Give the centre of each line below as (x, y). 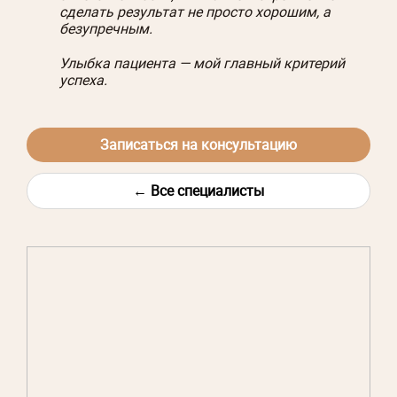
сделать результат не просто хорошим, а (195, 12)
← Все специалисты (198, 191)
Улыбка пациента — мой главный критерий (202, 63)
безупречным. (106, 28)
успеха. (83, 80)
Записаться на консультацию (198, 144)
